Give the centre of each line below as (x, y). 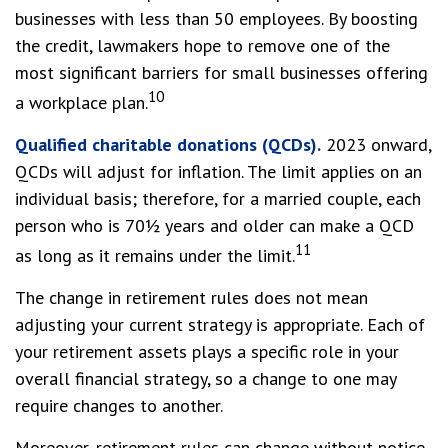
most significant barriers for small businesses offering (221, 72)
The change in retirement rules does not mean (191, 297)
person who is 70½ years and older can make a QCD (214, 225)
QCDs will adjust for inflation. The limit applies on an (218, 171)
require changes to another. (119, 405)
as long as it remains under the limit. (155, 255)
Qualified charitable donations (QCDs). (168, 144)
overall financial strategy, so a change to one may (205, 378)
